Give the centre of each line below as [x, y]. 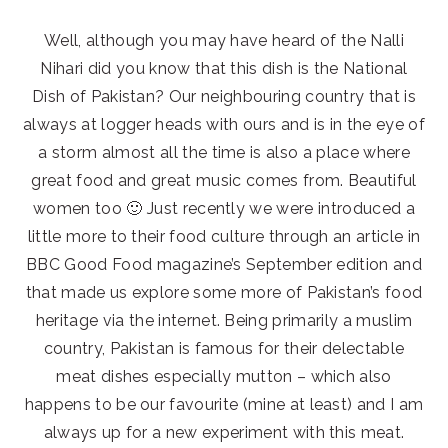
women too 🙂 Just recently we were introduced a [224, 209]
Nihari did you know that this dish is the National [224, 69]
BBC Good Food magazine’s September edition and [224, 265]
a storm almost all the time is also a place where [224, 153]
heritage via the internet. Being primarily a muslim [224, 321]
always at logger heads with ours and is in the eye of [224, 125]
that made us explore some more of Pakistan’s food [224, 293]
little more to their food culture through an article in [224, 237]
